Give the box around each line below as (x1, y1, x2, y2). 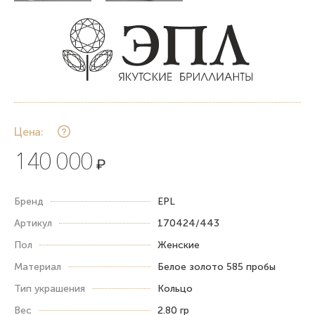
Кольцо (157, 282, 193, 295)
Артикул (14, 217, 52, 229)
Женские (157, 238, 200, 251)
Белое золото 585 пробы (157, 260, 276, 273)
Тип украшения (14, 282, 85, 295)
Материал (14, 260, 61, 273)
